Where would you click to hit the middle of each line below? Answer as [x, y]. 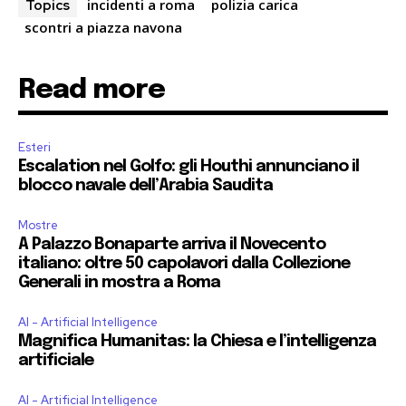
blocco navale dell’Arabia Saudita [145, 186]
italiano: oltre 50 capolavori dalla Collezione [184, 264]
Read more [92, 91]
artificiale [56, 361]
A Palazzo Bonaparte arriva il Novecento [172, 245]
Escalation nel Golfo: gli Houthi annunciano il [188, 167]
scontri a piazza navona [103, 28]
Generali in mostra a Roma [119, 283]
